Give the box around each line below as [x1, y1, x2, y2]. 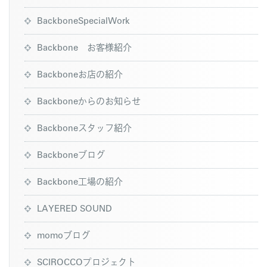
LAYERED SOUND [37, 201, 112, 213]
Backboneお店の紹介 [37, 67, 123, 79]
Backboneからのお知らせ [37, 94, 141, 106]
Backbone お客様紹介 [37, 41, 132, 52]
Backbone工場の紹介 [37, 175, 123, 187]
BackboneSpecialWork [37, 14, 130, 26]
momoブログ [37, 228, 90, 240]
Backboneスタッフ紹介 [37, 121, 132, 133]
